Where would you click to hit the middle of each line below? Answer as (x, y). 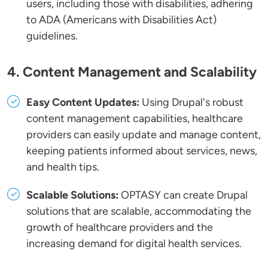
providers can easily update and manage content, (144, 135)
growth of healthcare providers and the (120, 228)
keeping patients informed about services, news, (142, 151)
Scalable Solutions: (72, 195)
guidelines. (52, 36)
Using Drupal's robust (191, 103)
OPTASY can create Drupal (183, 195)
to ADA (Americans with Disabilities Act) (121, 20)
